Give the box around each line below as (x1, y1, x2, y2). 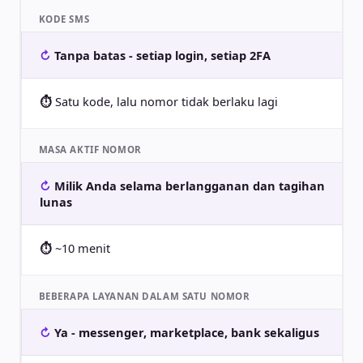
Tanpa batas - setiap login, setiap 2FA (53, 46, 271, 63)
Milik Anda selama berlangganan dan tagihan (53, 177, 325, 194)
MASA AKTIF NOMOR (38, 143, 142, 156)
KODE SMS (38, 12, 90, 25)
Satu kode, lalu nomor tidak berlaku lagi (54, 92, 278, 109)
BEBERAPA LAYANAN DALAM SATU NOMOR (38, 289, 250, 302)
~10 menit (54, 239, 110, 256)
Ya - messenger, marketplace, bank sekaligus (53, 323, 319, 340)
